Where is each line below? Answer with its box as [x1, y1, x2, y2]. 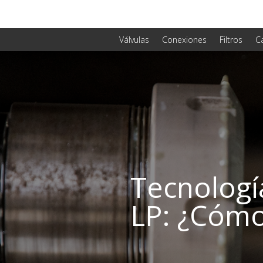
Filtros [220, 33, 242, 45]
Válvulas [119, 33, 149, 45]
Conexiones [162, 33, 207, 45]
